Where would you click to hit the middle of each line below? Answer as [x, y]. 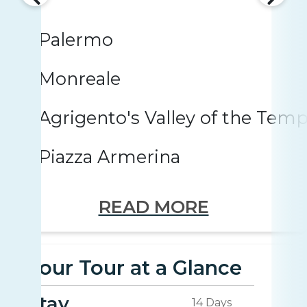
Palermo [76, 40]
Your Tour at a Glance [135, 268]
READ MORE [153, 207]
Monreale [79, 79]
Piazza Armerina [109, 157]
